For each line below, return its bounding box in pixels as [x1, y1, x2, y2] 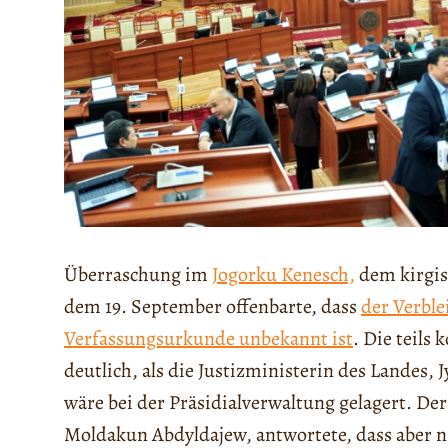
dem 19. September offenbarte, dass [64, 293, 361, 321]
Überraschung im [64, 261, 212, 289]
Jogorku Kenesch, [212, 261, 355, 289]
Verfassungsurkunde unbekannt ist [64, 325, 353, 353]
